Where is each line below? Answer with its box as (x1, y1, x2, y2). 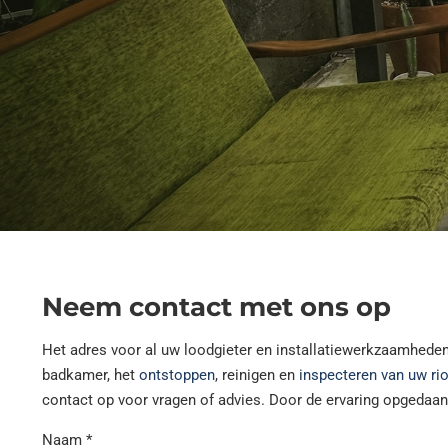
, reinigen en (215, 366, 299, 384)
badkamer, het (42, 366, 139, 384)
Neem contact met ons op (42, 291, 391, 323)
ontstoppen (139, 366, 215, 384)
